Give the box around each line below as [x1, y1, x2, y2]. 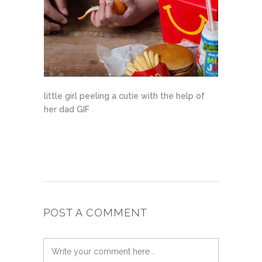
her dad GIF [44, 105, 89, 114]
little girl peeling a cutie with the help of [44, 91, 205, 101]
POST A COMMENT [43, 206, 147, 219]
